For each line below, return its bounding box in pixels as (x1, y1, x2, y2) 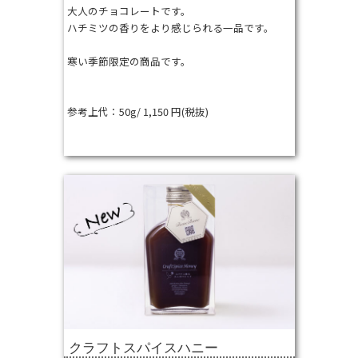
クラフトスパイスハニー (68, 340, 218, 356)
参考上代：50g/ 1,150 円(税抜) (66, 104, 209, 120)
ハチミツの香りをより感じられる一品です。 (66, 20, 274, 36)
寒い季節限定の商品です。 (66, 54, 191, 70)
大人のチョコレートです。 (66, 3, 191, 19)
